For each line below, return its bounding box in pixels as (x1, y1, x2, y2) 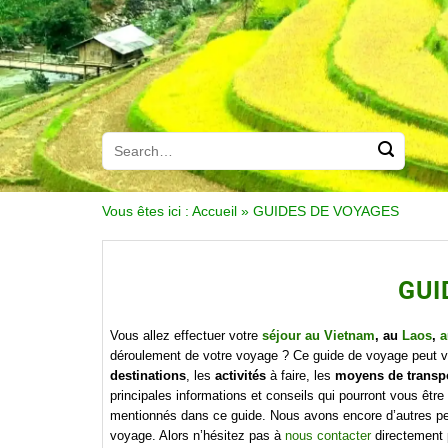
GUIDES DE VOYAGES (253, 203, 399, 219)
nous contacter (285, 428, 371, 444)
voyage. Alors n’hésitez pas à (110, 428, 285, 444)
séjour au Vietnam (262, 328, 375, 344)
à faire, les (266, 368, 335, 384)
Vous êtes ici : (102, 203, 189, 219)
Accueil (192, 203, 237, 219)
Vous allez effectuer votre (110, 328, 262, 344)
